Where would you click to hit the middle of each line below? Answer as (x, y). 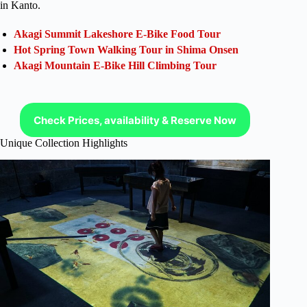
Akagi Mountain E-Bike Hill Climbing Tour (115, 66)
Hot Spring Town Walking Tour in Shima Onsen (126, 50)
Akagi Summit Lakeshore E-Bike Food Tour (117, 34)
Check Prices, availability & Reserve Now (135, 120)
